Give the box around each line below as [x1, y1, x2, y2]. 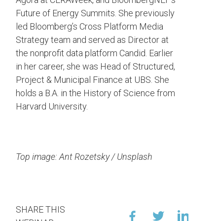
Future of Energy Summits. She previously [16, 8, 175, 19]
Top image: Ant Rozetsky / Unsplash [16, 151, 152, 162]
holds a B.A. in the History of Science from [16, 88, 175, 99]
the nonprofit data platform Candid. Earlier [16, 48, 173, 59]
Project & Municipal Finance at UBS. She [16, 74, 169, 85]
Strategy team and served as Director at [16, 35, 169, 45]
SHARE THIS [16, 204, 65, 215]
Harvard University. [16, 101, 88, 112]
